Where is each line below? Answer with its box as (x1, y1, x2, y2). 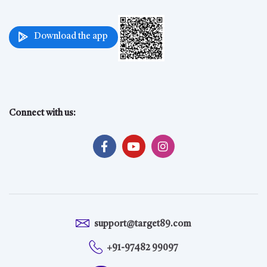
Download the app (33, 32, 108, 42)
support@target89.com (94, 220, 191, 229)
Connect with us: (9, 108, 76, 118)
